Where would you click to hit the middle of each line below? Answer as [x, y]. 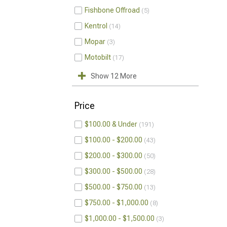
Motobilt [98, 57]
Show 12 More [114, 76]
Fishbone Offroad [112, 10]
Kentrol [96, 26]
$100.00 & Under [111, 124]
